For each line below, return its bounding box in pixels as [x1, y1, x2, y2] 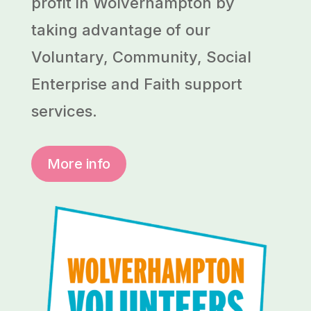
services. [31, 102, 97, 120]
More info [47, 155, 110, 172]
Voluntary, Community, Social [31, 48, 251, 66]
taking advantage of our [31, 21, 210, 39]
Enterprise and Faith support [31, 75, 242, 93]
